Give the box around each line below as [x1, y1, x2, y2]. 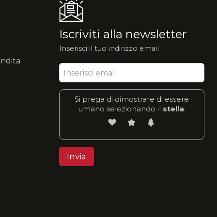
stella [160, 104, 184, 114]
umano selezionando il [77, 104, 161, 114]
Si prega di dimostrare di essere [74, 94, 189, 104]
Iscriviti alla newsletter [59, 27, 186, 42]
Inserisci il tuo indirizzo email [59, 44, 159, 53]
